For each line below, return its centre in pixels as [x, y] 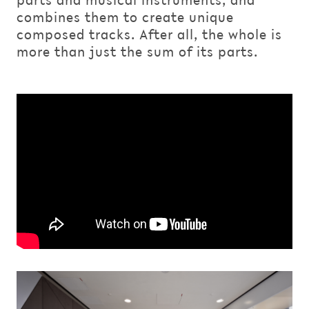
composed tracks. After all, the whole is [149, 34]
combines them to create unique [125, 17]
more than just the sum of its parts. [137, 52]
